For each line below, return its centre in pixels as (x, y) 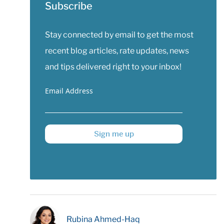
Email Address (69, 91)
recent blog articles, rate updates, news (117, 51)
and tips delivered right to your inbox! (113, 67)
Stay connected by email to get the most (119, 35)
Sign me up (114, 134)
